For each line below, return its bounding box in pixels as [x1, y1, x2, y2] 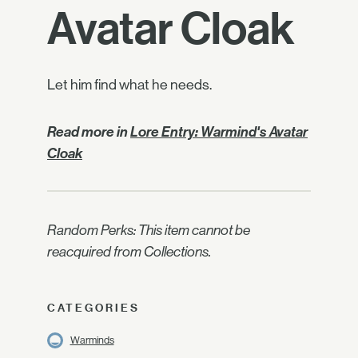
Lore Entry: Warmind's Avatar [130, 123, 308, 141]
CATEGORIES [47, 301, 140, 314]
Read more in [47, 123, 130, 141]
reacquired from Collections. [47, 244, 211, 261]
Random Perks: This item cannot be [47, 222, 250, 239]
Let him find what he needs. [47, 77, 212, 93]
